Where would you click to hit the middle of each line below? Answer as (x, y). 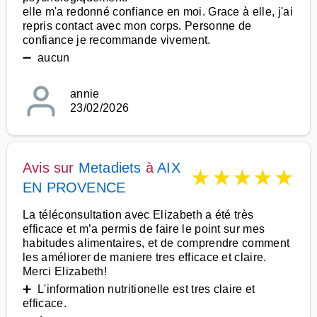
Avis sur (51, 168)
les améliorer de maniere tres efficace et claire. (145, 257)
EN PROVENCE (74, 188)
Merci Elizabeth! (65, 271)
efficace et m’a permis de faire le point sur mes (144, 229)
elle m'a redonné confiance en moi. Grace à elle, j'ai (158, 12)
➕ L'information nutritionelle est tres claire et (139, 289)
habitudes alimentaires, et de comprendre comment (156, 243)
